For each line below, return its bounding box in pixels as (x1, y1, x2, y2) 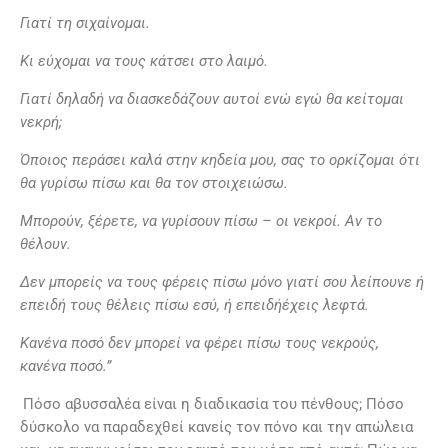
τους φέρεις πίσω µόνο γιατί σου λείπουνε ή (126, 273, 424, 292)
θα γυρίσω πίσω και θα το (20, 174, 191, 193)
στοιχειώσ (198, 174, 272, 193)
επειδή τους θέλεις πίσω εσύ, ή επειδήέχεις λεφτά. (20, 296, 369, 315)
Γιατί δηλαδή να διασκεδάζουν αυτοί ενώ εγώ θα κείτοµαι (20, 90, 404, 109)
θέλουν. (20, 235, 71, 254)
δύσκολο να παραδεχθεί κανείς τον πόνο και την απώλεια (20, 418, 413, 437)
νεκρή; (20, 113, 62, 132)
